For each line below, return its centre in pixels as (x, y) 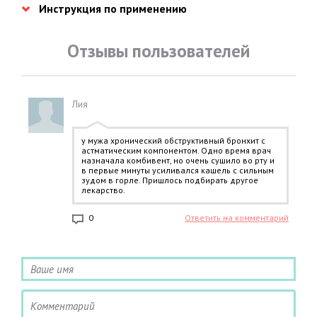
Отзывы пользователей (158, 51)
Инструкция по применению (113, 8)
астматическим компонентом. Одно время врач (176, 150)
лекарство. (103, 190)
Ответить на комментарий (237, 218)
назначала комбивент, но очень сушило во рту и (178, 160)
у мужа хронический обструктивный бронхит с (173, 140)
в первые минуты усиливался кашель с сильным (178, 170)
